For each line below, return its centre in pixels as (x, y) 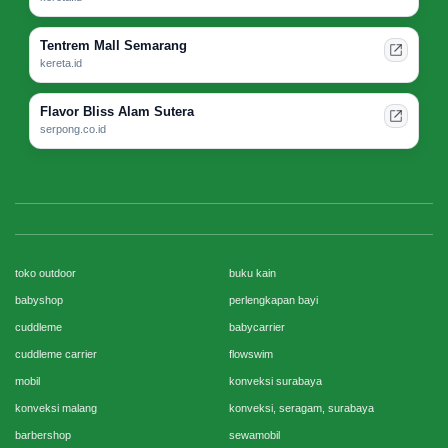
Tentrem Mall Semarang (113, 45)
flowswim (251, 353)
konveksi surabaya (275, 380)
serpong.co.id (73, 128)
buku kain (252, 272)
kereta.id (61, 62)
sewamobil (254, 434)
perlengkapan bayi (273, 299)
